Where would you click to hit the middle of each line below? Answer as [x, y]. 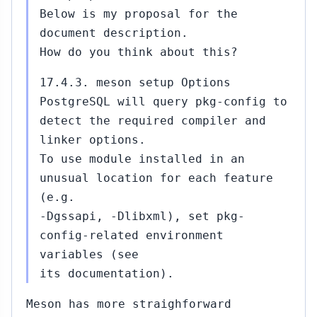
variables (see [89, 254]
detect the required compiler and [153, 121]
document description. [114, 33]
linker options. [93, 140]
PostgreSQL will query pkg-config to [163, 102]
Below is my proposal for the [139, 14]
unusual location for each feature [156, 178]
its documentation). [107, 273]
